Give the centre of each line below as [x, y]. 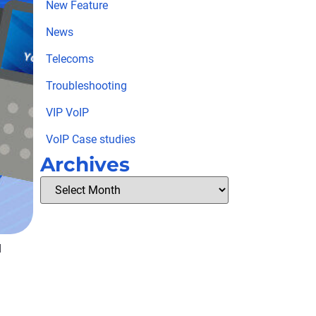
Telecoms [69, 59]
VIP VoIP [67, 112]
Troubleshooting [86, 85]
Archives [85, 164]
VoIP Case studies [90, 139]
